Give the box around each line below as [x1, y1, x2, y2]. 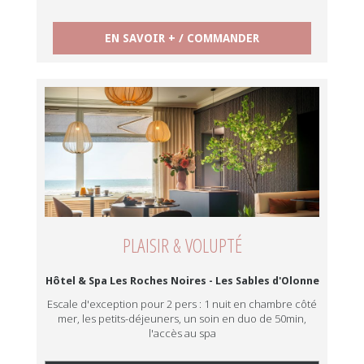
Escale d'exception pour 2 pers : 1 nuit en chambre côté [47, 297, 317, 311]
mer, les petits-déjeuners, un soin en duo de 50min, [58, 311, 306, 326]
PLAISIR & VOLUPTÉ [122, 232, 242, 258]
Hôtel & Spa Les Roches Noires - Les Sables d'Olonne [45, 275, 319, 287]
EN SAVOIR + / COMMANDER [105, 32, 259, 45]
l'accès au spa [148, 326, 216, 340]
